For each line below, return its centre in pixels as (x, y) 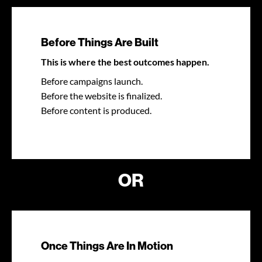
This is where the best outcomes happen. (125, 61)
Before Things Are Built (100, 43)
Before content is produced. (96, 110)
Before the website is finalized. (101, 95)
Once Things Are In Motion (107, 246)
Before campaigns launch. (92, 81)
